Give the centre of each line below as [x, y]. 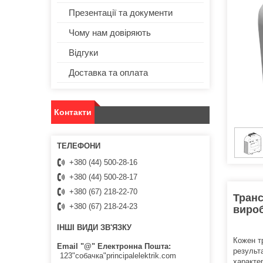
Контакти [73, 112]
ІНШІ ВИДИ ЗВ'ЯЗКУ [94, 228]
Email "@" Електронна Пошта [113, 246]
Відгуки [83, 53]
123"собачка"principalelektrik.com [118, 255]
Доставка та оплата [108, 73]
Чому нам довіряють [110, 33]
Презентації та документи [121, 13]
